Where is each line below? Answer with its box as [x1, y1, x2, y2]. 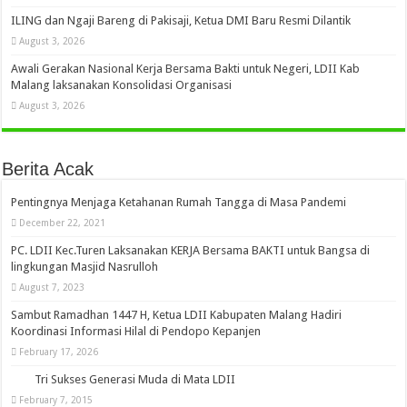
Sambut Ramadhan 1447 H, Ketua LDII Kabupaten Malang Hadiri [11, 308, 342, 322]
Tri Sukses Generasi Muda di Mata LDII [35, 372, 236, 386]
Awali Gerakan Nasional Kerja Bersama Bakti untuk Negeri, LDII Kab [11, 62, 361, 75]
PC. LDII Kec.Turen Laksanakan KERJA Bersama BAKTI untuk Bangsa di [11, 243, 371, 257]
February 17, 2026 [19, 346, 99, 357]
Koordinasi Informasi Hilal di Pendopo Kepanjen [11, 324, 262, 338]
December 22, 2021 [19, 217, 106, 228]
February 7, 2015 [19, 394, 94, 405]
